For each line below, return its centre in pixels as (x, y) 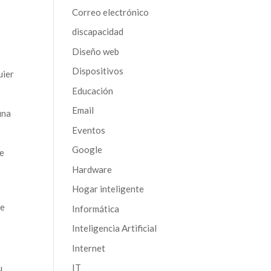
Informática (96, 208)
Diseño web (96, 51)
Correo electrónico (111, 12)
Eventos (89, 130)
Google (87, 149)
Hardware (92, 169)
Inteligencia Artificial (115, 228)
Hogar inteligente (108, 189)
